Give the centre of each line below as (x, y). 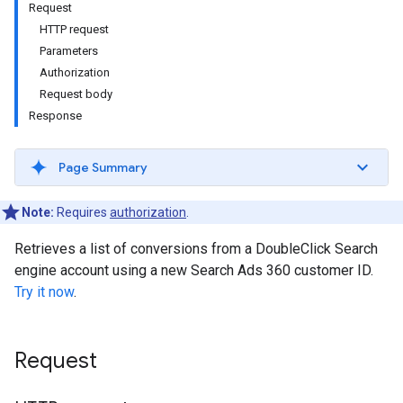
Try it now (44, 292)
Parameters (69, 51)
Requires (82, 212)
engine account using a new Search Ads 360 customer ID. (194, 270)
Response (55, 116)
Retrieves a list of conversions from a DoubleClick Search (196, 249)
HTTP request (74, 29)
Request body (76, 94)
